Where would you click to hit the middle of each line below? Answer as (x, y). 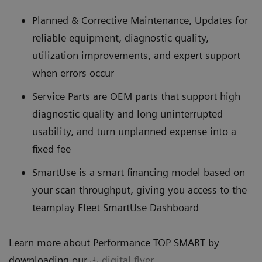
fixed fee (51, 149)
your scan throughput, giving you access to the (139, 190)
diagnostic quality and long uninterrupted (127, 114)
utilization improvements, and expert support (136, 56)
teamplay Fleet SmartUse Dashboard (116, 208)
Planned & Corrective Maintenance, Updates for (140, 20)
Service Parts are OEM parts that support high (136, 96)
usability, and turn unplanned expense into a (134, 132)
